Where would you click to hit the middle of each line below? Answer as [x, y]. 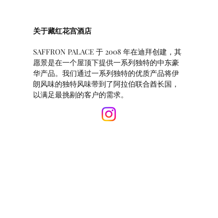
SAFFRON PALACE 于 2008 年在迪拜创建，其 [107, 52]
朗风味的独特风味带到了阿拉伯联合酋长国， [106, 84]
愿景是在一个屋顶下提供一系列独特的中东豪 [106, 62]
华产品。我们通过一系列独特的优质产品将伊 [106, 73]
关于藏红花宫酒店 [62, 31]
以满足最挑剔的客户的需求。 [81, 94]
